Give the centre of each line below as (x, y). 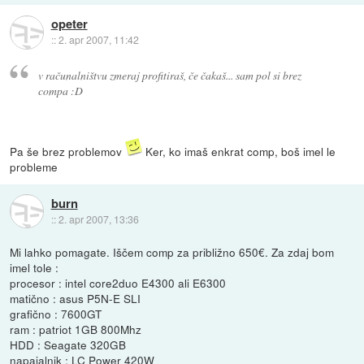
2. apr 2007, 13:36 (98, 219)
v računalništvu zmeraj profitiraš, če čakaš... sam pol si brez (169, 75)
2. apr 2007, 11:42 (98, 40)
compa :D (60, 90)
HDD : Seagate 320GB (68, 344)
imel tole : (35, 267)
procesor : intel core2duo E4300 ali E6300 (118, 282)
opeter (69, 24)
